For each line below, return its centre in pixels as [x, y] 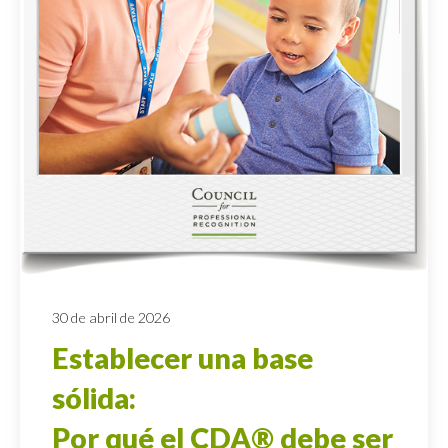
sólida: [94, 397]
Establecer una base [182, 357]
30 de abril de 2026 [111, 317]
